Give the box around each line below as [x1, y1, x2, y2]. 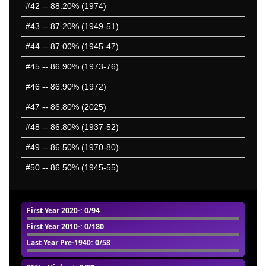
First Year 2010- [27, 221, 80, 232]
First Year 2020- [27, 205, 80, 216]
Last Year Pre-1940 [27, 237, 91, 248]
